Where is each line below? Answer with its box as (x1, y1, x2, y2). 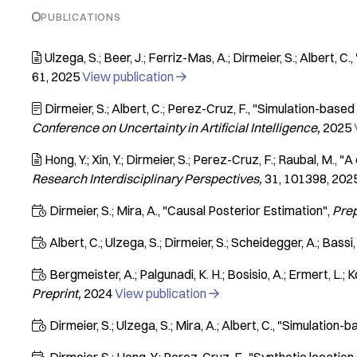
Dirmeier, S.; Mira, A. (49, 202, 158, 218)
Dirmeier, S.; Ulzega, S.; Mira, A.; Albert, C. (49, 317, 273, 333)
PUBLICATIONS (41, 10, 121, 23)
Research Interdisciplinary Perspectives (32, 171, 259, 186)
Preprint (32, 285, 78, 301)
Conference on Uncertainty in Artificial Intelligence (32, 120, 317, 135)
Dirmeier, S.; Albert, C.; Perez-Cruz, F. (45, 100, 248, 116)
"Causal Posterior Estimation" (163, 202, 328, 218)
